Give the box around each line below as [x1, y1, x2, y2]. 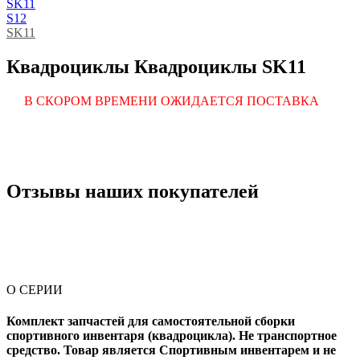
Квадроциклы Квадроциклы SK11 [6, 56, 306, 78]
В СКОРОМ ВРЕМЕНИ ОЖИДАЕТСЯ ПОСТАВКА [24, 94, 319, 108]
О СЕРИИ [6, 283, 63, 297]
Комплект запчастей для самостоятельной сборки [6, 314, 295, 329]
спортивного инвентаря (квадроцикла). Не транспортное [6, 329, 337, 343]
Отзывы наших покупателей [6, 181, 259, 202]
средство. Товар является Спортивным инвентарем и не [6, 343, 336, 358]
